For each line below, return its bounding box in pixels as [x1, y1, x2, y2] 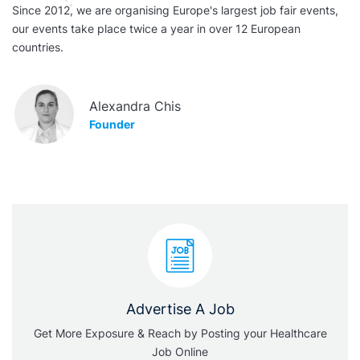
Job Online [152, 345, 208, 358]
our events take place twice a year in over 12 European [12, 22, 301, 35]
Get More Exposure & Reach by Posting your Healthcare [33, 326, 327, 340]
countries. [12, 40, 63, 54]
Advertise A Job [125, 301, 235, 317]
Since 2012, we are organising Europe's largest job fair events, [12, 3, 338, 17]
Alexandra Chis [89, 97, 181, 114]
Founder [89, 117, 135, 131]
